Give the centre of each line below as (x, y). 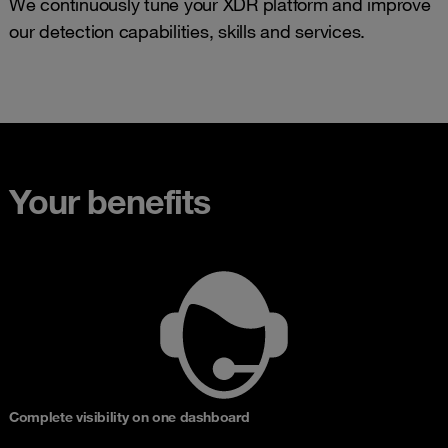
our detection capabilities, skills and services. (187, 30)
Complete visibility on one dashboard (129, 416)
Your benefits (109, 200)
